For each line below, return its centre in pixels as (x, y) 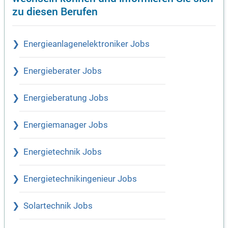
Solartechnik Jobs (58, 206)
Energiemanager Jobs (66, 125)
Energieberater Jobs (63, 71)
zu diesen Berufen (55, 11)
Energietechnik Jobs (63, 152)
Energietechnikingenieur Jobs (80, 179)
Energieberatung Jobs (66, 98)
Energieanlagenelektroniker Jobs (87, 44)
